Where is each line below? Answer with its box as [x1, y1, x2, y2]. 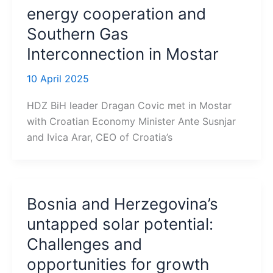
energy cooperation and [27, 4, 206, 24]
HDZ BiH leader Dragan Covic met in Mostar [27, 99, 232, 112]
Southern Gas [27, 24, 129, 44]
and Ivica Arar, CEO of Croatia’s [27, 131, 172, 144]
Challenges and [27, 235, 142, 254]
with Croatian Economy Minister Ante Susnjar [27, 115, 236, 128]
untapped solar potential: [27, 214, 213, 234]
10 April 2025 [27, 73, 89, 85]
